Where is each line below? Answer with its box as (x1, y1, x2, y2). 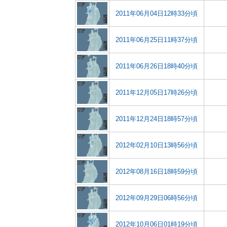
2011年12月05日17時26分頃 (116, 89, 198, 96)
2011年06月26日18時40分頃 (116, 62, 198, 70)
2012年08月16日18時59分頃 (116, 168, 198, 175)
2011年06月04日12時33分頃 (116, 10, 198, 17)
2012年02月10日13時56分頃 (116, 141, 198, 149)
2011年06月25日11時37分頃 (116, 36, 198, 44)
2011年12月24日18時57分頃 (116, 115, 198, 123)
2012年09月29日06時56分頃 (116, 194, 198, 202)
